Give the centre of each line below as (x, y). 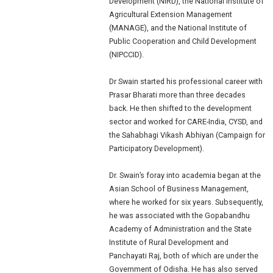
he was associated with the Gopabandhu (180, 215)
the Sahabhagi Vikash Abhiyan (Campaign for (187, 135)
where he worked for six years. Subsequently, (186, 202)
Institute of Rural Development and (169, 242)
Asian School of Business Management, (179, 188)
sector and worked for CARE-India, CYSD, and (186, 121)
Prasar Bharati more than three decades (178, 94)
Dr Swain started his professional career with (186, 81)
